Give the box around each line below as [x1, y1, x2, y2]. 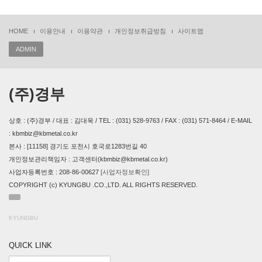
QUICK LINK [9, 241, 52, 250]
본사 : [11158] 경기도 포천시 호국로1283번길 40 [9, 143, 147, 150]
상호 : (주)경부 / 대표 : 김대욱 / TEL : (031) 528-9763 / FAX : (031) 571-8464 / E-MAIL [9, 117, 252, 124]
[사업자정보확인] [101, 168, 149, 175]
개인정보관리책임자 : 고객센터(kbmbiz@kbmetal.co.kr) [9, 156, 168, 163]
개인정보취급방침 [115, 27, 166, 35]
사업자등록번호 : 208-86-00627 [9, 168, 101, 175]
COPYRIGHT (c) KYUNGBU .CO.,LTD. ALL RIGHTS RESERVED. [9, 181, 198, 188]
